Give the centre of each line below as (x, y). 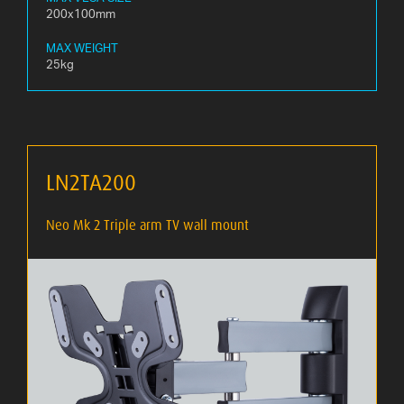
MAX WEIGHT (82, 48)
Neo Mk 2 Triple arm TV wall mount (147, 225)
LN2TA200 (91, 183)
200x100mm (81, 14)
